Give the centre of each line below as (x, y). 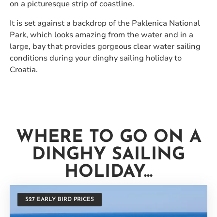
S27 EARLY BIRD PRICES (60, 200)
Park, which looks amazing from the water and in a (101, 35)
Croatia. (24, 70)
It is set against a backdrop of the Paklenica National (105, 23)
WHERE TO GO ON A (108, 138)
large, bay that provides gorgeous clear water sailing (105, 47)
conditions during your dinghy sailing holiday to (96, 58)
